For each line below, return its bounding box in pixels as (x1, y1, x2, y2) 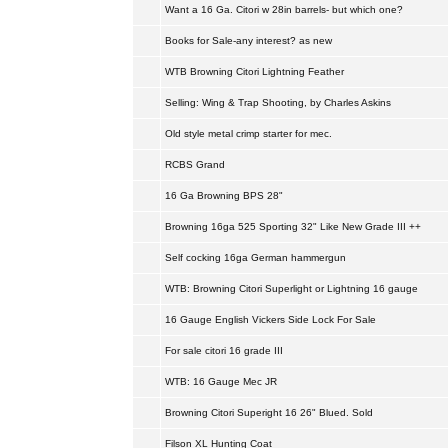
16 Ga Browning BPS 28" (164, 190, 283, 201)
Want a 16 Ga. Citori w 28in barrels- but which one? (164, 4, 403, 15)
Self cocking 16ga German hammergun (164, 252, 346, 263)
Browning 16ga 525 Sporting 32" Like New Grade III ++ (164, 221, 421, 232)
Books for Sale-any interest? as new (164, 35, 332, 46)
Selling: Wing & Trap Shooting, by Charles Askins (164, 97, 391, 108)
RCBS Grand (164, 159, 225, 170)
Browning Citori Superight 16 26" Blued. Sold (164, 407, 373, 418)
